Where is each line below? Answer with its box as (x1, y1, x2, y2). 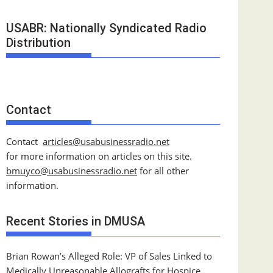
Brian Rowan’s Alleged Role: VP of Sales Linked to (6, 249, 212, 262)
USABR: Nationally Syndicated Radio (6, 20, 207, 35)
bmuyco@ (6, 165, 48, 177)
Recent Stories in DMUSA (6, 213, 145, 229)
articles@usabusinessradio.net (43, 135, 169, 148)
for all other (137, 165, 189, 177)
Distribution (6, 35, 71, 50)
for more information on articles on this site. (6, 150, 192, 163)
